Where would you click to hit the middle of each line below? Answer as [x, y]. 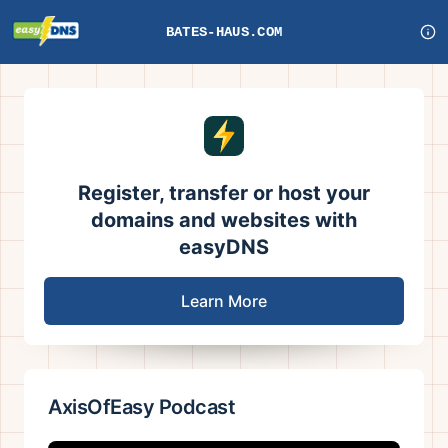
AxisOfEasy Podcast [141, 407]
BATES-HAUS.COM [224, 31]
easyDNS [224, 247]
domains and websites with [224, 220]
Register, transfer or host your [224, 193]
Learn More [224, 301]
